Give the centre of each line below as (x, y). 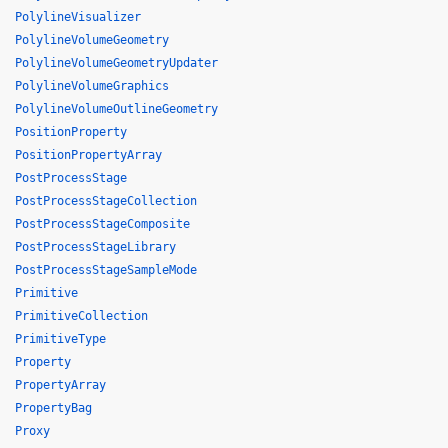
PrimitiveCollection (81, 316)
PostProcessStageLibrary (95, 247)
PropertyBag (53, 408)
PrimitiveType (60, 339)
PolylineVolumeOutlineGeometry (116, 109)
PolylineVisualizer (78, 17)
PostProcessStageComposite (102, 224)
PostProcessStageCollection (106, 201)
